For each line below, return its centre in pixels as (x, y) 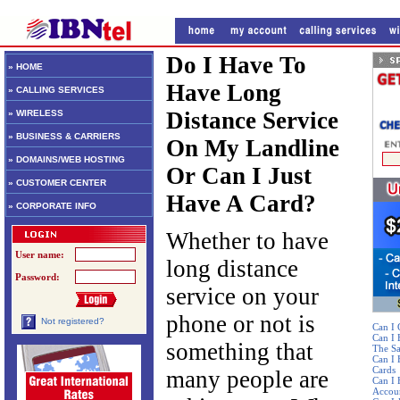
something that (240, 352)
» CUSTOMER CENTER (57, 183)
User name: (38, 254)
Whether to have (247, 241)
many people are (247, 379)
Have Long (224, 93)
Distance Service (252, 121)
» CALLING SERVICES (56, 90)
